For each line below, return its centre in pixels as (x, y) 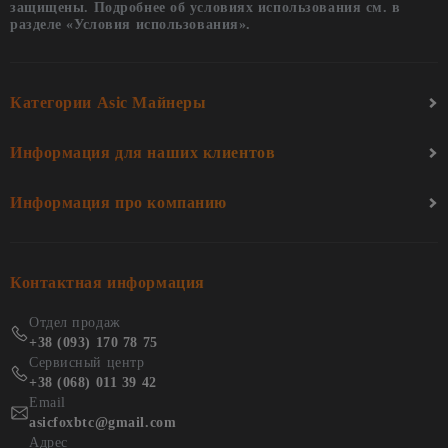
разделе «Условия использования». (130, 25)
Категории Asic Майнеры (108, 103)
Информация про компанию (118, 203)
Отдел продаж (75, 323)
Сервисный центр (87, 363)
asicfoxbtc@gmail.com (103, 423)
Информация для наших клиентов (143, 153)
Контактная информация (107, 283)
